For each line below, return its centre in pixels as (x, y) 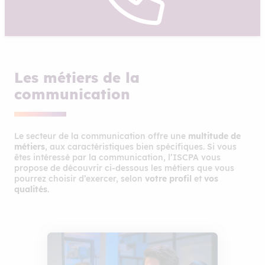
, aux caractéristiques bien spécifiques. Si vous (141, 147)
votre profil (168, 179)
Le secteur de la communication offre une (101, 136)
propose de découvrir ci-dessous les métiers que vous (124, 168)
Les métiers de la (77, 77)
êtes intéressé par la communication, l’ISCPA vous (117, 157)
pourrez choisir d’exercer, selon (80, 179)
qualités (31, 189)
